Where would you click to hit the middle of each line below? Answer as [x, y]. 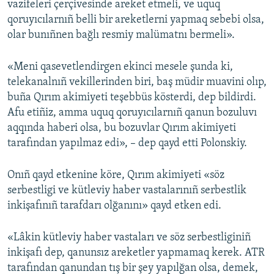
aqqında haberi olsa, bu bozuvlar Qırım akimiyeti [122, 128]
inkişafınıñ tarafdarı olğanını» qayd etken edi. [114, 206]
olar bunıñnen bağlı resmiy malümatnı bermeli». [121, 35]
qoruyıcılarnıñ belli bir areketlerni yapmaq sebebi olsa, [136, 20]
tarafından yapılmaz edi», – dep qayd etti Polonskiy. [127, 144]
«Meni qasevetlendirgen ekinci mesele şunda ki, [120, 67]
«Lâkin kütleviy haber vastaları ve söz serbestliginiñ [129, 238]
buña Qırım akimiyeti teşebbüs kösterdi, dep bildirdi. [132, 98]
